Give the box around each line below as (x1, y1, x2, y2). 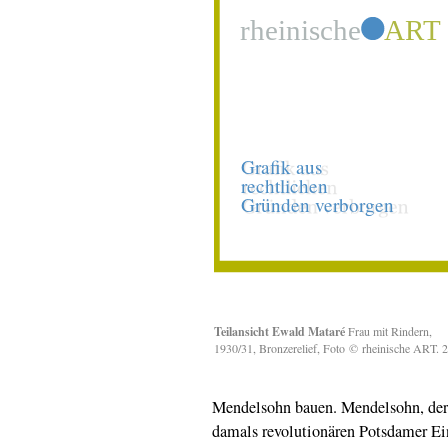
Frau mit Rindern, (345, 322, 432, 339)
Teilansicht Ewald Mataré (214, 322, 345, 340)
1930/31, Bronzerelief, (214, 339, 323, 356)
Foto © (323, 339, 362, 356)
